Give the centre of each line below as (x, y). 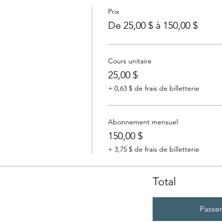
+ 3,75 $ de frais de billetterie (153, 149)
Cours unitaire (130, 61)
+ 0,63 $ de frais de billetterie (153, 88)
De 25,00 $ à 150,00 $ (153, 25)
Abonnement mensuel (143, 122)
